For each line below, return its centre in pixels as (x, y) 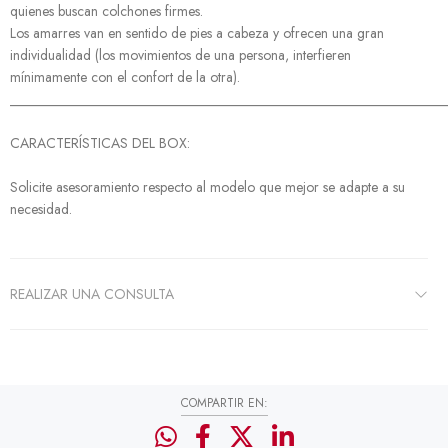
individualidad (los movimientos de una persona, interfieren (180, 55)
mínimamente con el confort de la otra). (125, 77)
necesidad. (41, 209)
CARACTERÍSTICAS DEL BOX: (100, 143)
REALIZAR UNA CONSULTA (92, 294)
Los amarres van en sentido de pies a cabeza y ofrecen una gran (197, 33)
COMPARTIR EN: (224, 403)
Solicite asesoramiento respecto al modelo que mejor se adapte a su (207, 187)
